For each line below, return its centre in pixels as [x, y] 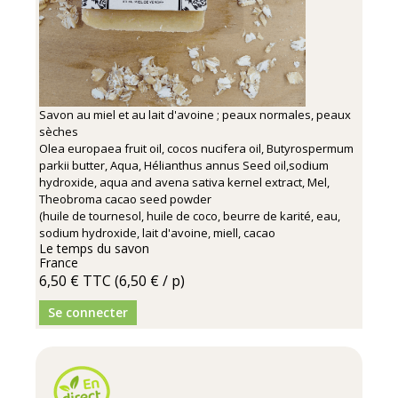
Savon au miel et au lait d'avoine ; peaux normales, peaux [195, 115]
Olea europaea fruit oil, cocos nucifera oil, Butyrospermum [196, 148]
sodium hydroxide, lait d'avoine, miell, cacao [157, 233]
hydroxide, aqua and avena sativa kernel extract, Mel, [184, 182]
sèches [59, 131]
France [59, 263]
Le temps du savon [94, 248]
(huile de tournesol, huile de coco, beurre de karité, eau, [190, 216]
